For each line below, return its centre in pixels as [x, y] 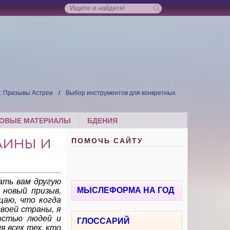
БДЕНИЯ [103, 121]
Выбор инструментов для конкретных [121, 93]
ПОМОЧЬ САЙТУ [108, 141]
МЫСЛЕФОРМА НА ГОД [126, 190]
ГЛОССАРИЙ [104, 221]
